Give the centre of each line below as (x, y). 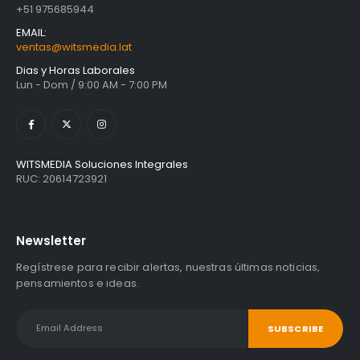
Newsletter (51, 240)
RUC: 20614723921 (61, 179)
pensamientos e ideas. (78, 283)
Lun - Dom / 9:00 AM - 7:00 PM (92, 85)
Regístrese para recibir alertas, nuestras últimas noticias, (168, 267)
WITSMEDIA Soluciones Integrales (102, 165)
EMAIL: (31, 33)
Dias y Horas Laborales (76, 71)
